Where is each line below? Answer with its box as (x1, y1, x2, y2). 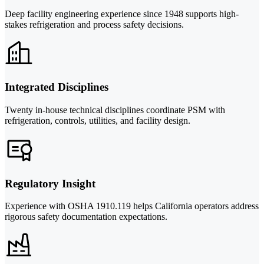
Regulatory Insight (5, 177, 95, 190)
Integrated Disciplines (5, 81, 108, 94)
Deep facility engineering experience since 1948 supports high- (5, 8, 239, 19)
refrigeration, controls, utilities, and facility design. (5, 115, 190, 126)
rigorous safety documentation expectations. (5, 212, 167, 222)
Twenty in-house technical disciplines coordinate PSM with (5, 105, 225, 115)
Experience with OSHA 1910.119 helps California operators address (5, 201, 259, 212)
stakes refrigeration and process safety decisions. (5, 19, 184, 29)
